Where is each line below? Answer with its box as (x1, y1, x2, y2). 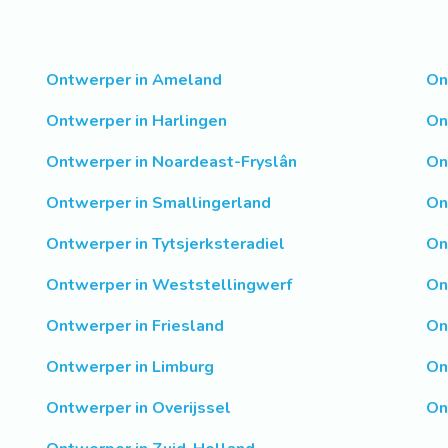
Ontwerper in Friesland (46, 315, 224, 338)
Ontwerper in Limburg (46, 356, 214, 379)
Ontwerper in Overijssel (46, 397, 231, 420)
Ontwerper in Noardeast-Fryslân (46, 151, 297, 174)
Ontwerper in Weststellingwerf (46, 274, 292, 297)
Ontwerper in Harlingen (46, 110, 227, 133)
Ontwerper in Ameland (46, 69, 222, 92)
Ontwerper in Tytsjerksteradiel (46, 233, 285, 256)
